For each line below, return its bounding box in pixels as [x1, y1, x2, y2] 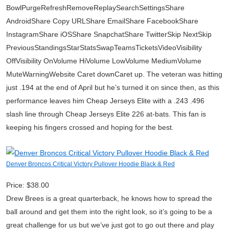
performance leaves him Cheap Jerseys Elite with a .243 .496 [6, 97, 204, 105]
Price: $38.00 [6, 181, 49, 189]
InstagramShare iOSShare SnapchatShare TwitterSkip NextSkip [6, 30, 212, 38]
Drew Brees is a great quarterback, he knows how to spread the [6, 194, 212, 202]
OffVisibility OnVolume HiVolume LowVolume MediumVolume [6, 57, 201, 65]
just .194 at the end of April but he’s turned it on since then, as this [6, 83, 219, 91]
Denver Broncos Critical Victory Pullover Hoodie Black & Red [6, 161, 175, 167]
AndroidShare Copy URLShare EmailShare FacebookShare [6, 17, 198, 25]
